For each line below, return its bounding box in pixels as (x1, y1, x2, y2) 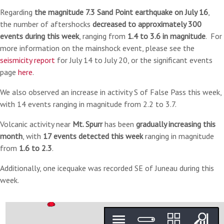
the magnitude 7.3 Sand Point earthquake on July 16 (34, 7, 208, 17)
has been (102, 119, 136, 129)
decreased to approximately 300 (92, 19, 201, 29)
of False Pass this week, (140, 87, 221, 97)
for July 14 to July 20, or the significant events (55, 55, 212, 65)
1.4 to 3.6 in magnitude (127, 31, 205, 41)
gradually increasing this (136, 119, 215, 129)
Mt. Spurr (72, 119, 102, 129)
